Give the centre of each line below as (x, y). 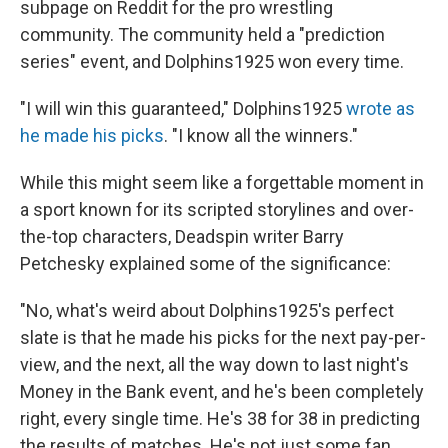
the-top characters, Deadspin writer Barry (182, 237)
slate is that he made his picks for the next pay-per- (223, 338)
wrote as (380, 109)
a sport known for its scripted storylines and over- (217, 210)
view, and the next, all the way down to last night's (214, 365)
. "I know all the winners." (261, 136)
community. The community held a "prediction (202, 35)
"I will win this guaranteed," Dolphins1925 (183, 109)
